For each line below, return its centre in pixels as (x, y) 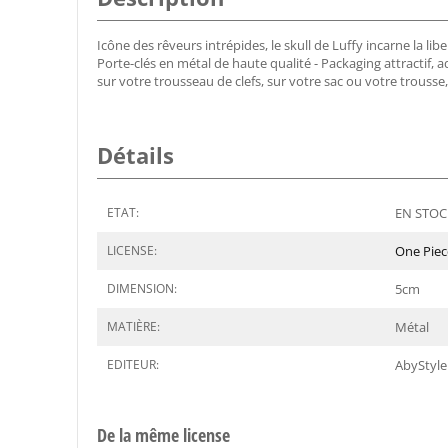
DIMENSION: (142, 289)
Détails (135, 155)
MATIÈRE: (133, 327)
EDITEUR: (133, 365)
